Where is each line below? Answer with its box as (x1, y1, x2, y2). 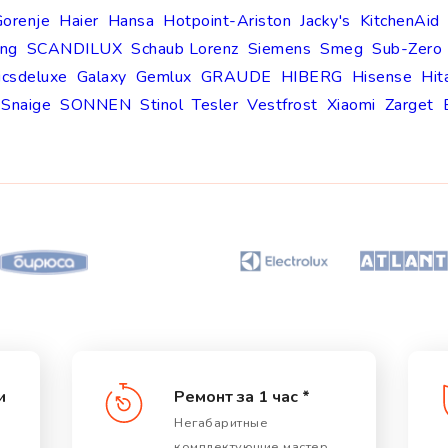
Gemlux (135, 66, 192, 89)
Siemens (247, 38, 311, 61)
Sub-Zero (372, 38, 442, 61)
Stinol (140, 94, 183, 117)
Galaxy (76, 66, 127, 89)
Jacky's (300, 10, 351, 33)
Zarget (384, 94, 434, 117)
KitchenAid (359, 10, 440, 33)
